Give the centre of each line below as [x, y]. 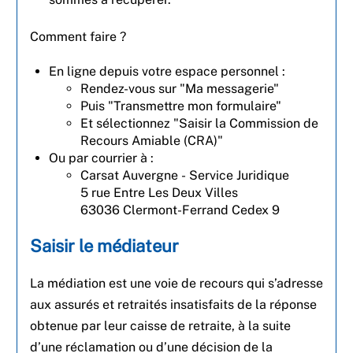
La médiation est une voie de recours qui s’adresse [176, 283]
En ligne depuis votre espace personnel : [167, 71]
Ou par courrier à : [101, 158]
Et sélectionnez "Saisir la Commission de [199, 123]
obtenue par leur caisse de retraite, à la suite [160, 326]
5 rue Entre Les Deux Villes [159, 193]
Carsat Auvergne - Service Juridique [185, 175]
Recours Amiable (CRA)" [152, 141]
